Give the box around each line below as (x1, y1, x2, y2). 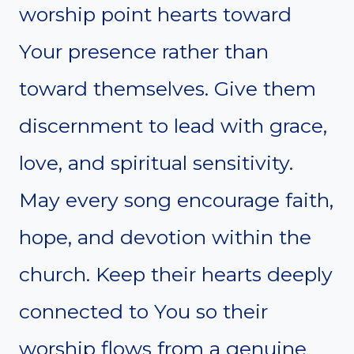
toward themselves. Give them (19, 76, 316, 100)
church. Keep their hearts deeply (19, 262, 333, 286)
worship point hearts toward (19, 2, 292, 26)
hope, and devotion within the (19, 224, 311, 249)
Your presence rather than (19, 39, 269, 63)
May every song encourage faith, (19, 187, 333, 212)
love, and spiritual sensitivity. (19, 150, 293, 175)
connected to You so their (19, 299, 268, 323)
